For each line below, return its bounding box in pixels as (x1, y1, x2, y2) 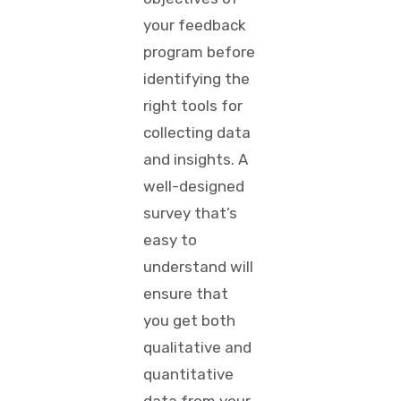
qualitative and (143, 338, 252, 356)
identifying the (143, 70, 251, 88)
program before (143, 43, 256, 61)
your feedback (143, 16, 247, 34)
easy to (143, 231, 198, 249)
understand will (143, 258, 254, 276)
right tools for (143, 97, 243, 115)
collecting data (143, 124, 252, 141)
